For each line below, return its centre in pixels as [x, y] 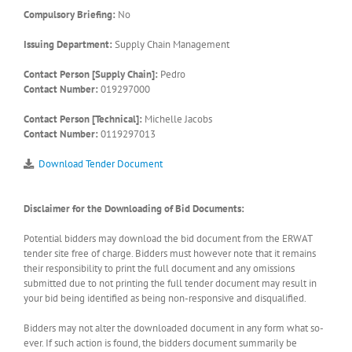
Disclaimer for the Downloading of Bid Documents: [134, 208]
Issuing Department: [68, 44]
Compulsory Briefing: [70, 14]
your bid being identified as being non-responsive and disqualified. [165, 298]
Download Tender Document [101, 163]
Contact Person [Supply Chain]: [91, 74]
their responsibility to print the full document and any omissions [159, 268]
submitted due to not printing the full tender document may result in [170, 283]
